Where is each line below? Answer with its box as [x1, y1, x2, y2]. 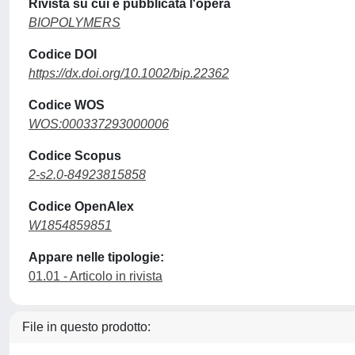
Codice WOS [29, 98, 105, 112]
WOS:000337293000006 [29, 117, 169, 131]
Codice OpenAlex [29, 200, 134, 213]
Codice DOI [29, 48, 97, 61]
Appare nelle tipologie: [29, 250, 164, 264]
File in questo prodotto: [22, 320, 151, 334]
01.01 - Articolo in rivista [29, 269, 162, 283]
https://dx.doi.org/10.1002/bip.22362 [29, 67, 229, 80]
